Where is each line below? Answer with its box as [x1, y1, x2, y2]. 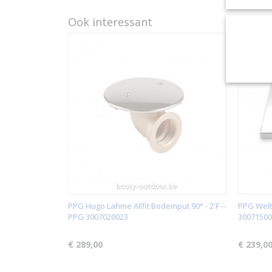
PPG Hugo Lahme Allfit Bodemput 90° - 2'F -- [68, 200, 226, 211]
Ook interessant [68, 15, 152, 29]
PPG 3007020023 [68, 211, 128, 222]
